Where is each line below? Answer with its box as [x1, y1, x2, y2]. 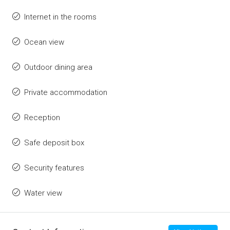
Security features [24, 163, 84, 173]
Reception [24, 113, 60, 123]
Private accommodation [24, 88, 107, 98]
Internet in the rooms [24, 12, 97, 22]
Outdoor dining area [24, 63, 92, 72]
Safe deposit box [24, 138, 84, 148]
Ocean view [24, 37, 64, 47]
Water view [24, 188, 62, 198]
